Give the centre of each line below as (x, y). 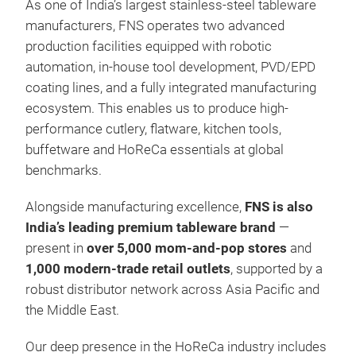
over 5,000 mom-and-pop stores (187, 249)
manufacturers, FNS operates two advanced (155, 26)
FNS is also (279, 207)
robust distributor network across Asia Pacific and (172, 290)
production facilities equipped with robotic (149, 47)
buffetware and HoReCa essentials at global (155, 150)
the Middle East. (72, 311)
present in (56, 249)
